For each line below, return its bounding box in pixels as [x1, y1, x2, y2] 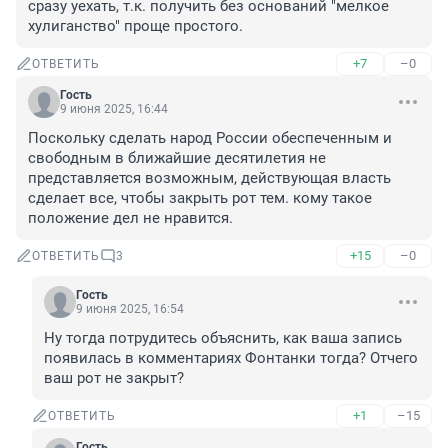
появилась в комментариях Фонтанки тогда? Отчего [44, 349, 418, 368]
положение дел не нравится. [28, 209, 233, 228]
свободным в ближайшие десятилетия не [28, 149, 326, 168]
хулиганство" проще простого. [28, 17, 243, 36]
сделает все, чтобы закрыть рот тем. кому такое [28, 189, 372, 208]
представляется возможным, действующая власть [28, 169, 391, 188]
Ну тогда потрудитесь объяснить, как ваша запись [44, 329, 402, 348]
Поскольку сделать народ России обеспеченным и [28, 129, 392, 148]
